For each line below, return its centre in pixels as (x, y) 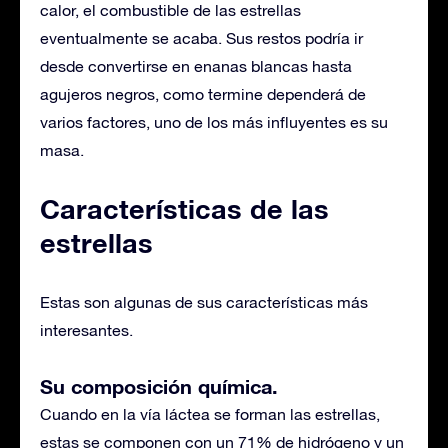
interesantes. (86, 330)
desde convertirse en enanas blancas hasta (196, 66)
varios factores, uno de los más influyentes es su (214, 122)
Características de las (184, 209)
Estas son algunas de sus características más (204, 302)
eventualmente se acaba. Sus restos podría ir (201, 38)
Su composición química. (159, 386)
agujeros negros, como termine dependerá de (203, 94)
